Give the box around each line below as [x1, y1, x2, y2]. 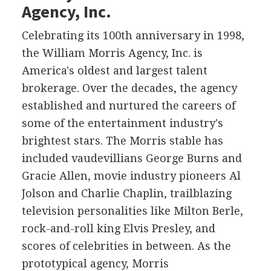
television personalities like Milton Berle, [21, 204, 243, 217]
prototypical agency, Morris [21, 256, 169, 270]
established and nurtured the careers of [21, 99, 235, 112]
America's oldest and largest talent [21, 64, 207, 77]
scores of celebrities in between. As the [21, 239, 231, 252]
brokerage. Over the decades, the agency [21, 81, 237, 94]
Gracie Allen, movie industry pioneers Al [21, 169, 241, 182]
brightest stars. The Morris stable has [21, 134, 223, 147]
